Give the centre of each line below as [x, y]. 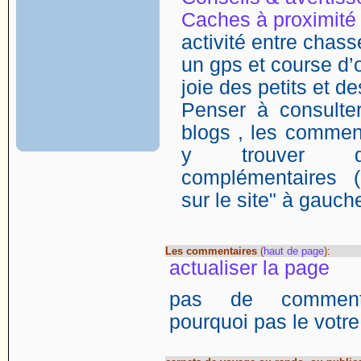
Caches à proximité [269, 20]
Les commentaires [211, 251]
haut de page [294, 251]
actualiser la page [249, 268]
